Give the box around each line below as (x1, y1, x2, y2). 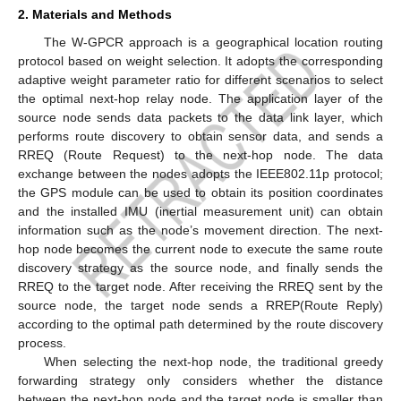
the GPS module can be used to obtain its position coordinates (18, 184, 383, 200)
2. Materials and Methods (18, 6, 172, 21)
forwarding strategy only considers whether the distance (18, 372, 383, 388)
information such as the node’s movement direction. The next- (18, 222, 383, 237)
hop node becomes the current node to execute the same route (18, 241, 383, 256)
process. (18, 335, 66, 350)
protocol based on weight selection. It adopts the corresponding (18, 53, 383, 68)
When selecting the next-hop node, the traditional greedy (43, 354, 383, 369)
